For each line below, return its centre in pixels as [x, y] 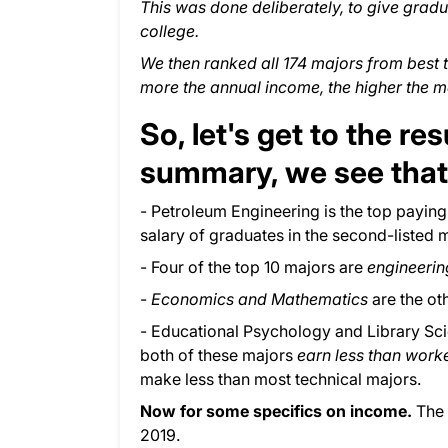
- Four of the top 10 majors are [253, 267]
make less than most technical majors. [280, 379]
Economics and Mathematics [261, 299]
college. [169, 31]
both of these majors [218, 355]
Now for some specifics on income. [278, 411]
